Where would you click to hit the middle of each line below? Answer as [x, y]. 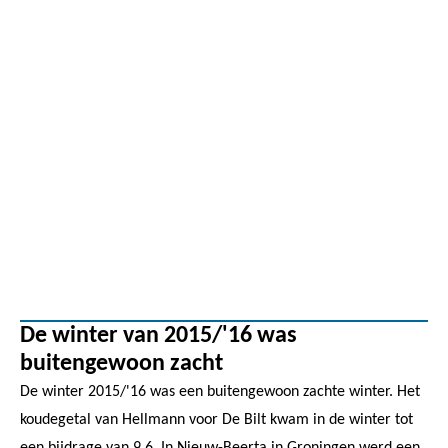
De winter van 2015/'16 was [158, 335]
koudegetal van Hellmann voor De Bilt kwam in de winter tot [216, 419]
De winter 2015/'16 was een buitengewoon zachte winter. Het [220, 391]
